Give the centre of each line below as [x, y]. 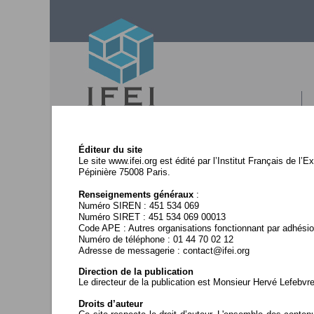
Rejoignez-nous [136, 179]
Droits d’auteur [111, 303]
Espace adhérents [136, 287]
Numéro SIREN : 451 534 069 [139, 205]
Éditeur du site [110, 150]
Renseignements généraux [136, 194]
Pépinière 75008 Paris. [124, 172]
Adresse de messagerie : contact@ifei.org [164, 250]
